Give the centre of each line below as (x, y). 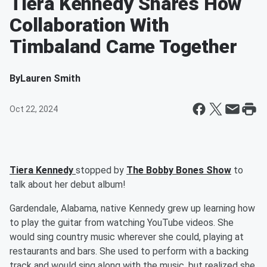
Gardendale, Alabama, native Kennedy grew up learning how (132, 208)
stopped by (101, 170)
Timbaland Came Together (123, 46)
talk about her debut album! (69, 184)
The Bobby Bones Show (179, 170)
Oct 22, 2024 (34, 109)
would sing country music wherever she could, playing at (127, 237)
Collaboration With (89, 25)
